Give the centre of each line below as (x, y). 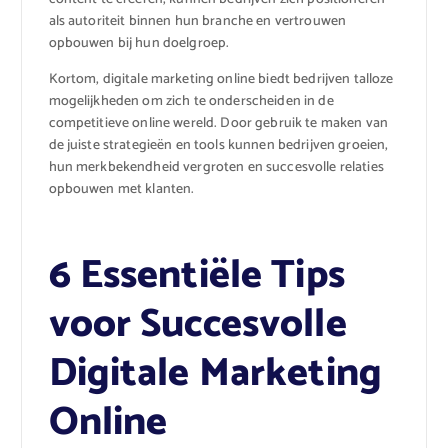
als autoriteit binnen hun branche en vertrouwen (197, 21)
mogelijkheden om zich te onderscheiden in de (191, 102)
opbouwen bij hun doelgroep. (139, 43)
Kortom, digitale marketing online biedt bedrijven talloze (221, 80)
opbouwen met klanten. (121, 190)
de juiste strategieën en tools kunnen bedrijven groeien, (218, 146)
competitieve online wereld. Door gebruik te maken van (218, 124)
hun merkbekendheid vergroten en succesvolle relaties (216, 168)
